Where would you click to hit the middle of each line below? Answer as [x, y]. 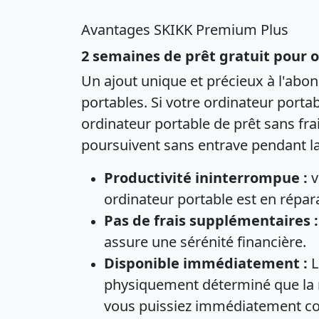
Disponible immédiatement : [206, 263]
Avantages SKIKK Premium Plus [185, 30]
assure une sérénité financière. [205, 242]
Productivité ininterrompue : [206, 178]
